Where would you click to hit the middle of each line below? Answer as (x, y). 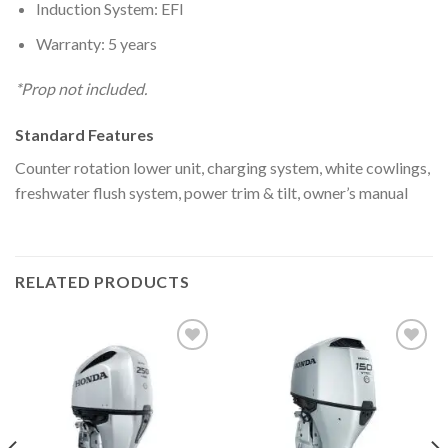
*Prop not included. (81, 89)
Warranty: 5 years (96, 43)
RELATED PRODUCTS (102, 281)
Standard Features (84, 135)
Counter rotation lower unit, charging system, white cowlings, (222, 168)
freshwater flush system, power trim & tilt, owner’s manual (211, 193)
